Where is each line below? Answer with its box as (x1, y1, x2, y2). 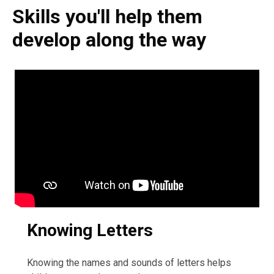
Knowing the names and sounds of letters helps (27, 257, 231, 268)
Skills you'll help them (12, 5, 202, 28)
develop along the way (12, 28, 206, 51)
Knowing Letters (27, 220, 153, 240)
